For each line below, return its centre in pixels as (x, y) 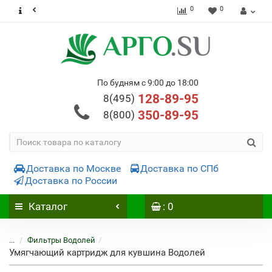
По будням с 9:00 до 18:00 (148, 83)
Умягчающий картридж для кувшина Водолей (107, 253)
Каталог (48, 206)
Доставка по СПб (179, 168)
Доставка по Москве (73, 168)
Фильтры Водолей (61, 240)
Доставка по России (71, 181)
